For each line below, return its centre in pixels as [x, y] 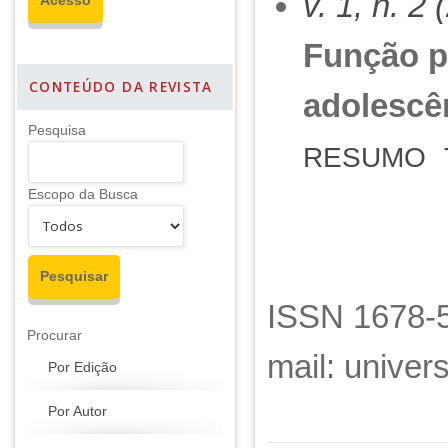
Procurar [54, 335]
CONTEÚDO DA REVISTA [121, 87]
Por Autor [77, 411]
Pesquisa [57, 130]
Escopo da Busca [83, 194]
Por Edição [82, 367]
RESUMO [365, 157]
